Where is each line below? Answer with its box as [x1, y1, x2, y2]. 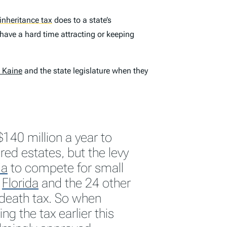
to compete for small [8, 160, 124, 175]
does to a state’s [52, 15, 111, 25]
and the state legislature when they [22, 65, 148, 75]
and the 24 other [39, 175, 131, 191]
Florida [2, 175, 39, 191]
